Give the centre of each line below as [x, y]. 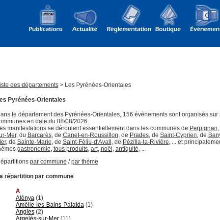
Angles [25, 211]
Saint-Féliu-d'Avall [87, 142]
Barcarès [39, 135]
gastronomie [34, 149]
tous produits [70, 149]
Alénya [25, 198]
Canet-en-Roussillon [90, 135]
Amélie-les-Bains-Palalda [50, 205]
